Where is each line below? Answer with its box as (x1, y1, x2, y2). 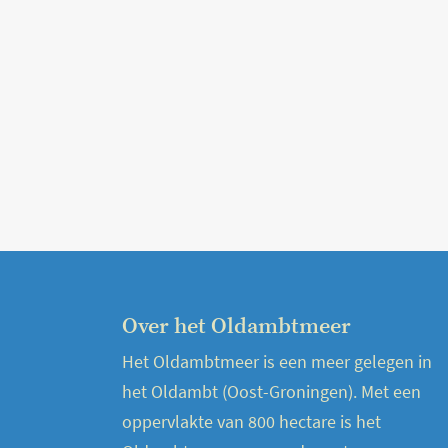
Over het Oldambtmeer (122, 313, 351, 340)
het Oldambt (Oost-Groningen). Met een (122, 380, 421, 403)
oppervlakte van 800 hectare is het (122, 410, 381, 433)
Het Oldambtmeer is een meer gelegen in (122, 350, 432, 373)
